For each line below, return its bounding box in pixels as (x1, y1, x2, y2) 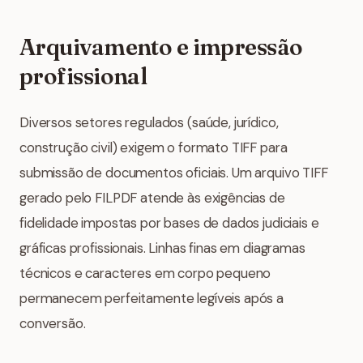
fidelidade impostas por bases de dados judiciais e (19, 214, 319, 232)
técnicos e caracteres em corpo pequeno (19, 264, 271, 282)
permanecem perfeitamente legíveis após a (19, 289, 284, 307)
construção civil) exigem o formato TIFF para (19, 139, 288, 156)
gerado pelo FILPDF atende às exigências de (19, 189, 285, 207)
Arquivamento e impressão (19, 33, 303, 61)
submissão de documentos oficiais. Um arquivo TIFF (19, 164, 328, 181)
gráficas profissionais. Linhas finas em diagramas (19, 239, 305, 257)
